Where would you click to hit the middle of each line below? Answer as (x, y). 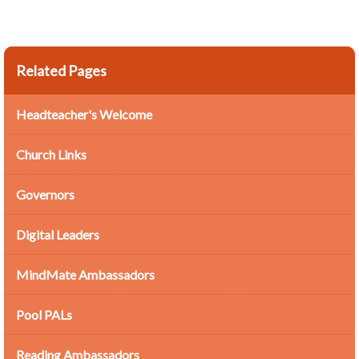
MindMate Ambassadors (85, 274)
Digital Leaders (58, 234)
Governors (45, 194)
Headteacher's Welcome (84, 114)
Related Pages (61, 71)
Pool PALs (44, 315)
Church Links (51, 154)
